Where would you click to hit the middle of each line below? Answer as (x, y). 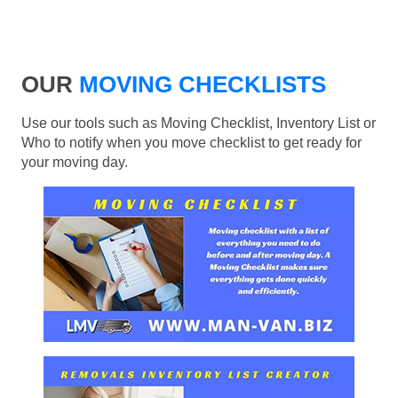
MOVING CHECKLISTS (199, 85)
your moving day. (75, 163)
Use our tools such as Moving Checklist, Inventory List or (199, 123)
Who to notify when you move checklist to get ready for (191, 143)
